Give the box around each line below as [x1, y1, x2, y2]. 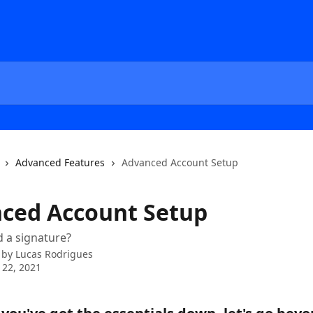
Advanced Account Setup [122, 156, 238, 169]
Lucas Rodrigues [15, 247, 93, 261]
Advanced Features [15, 156, 105, 169]
